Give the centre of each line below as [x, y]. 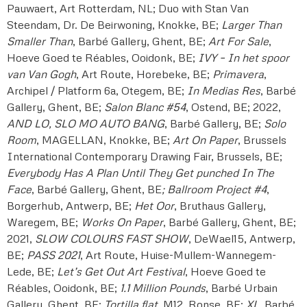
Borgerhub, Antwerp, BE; [71, 206]
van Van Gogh [41, 74]
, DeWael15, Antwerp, [242, 239]
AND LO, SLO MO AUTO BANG [86, 124]
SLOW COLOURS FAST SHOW [112, 239]
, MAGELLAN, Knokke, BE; [105, 140]
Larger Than [251, 25]
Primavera [238, 74]
